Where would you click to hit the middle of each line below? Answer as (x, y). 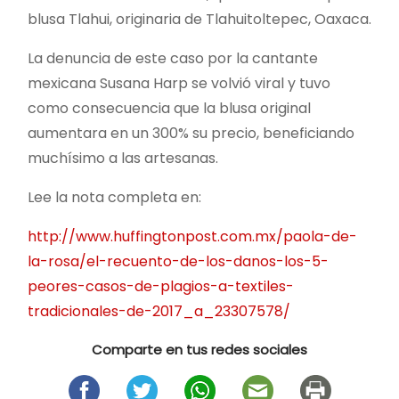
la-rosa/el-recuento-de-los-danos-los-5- (178, 261)
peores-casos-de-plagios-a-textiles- (161, 286)
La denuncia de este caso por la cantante (173, 58)
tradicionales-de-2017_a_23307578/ (159, 311)
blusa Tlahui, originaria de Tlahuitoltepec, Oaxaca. (199, 19)
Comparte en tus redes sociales (199, 349)
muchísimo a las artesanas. (123, 158)
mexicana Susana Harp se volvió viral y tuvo (179, 83)
